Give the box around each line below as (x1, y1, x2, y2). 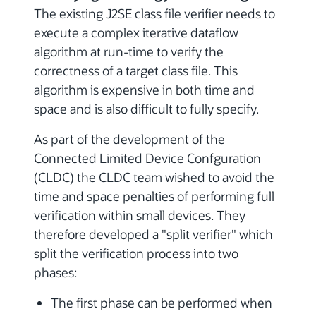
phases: (34, 264, 77, 281)
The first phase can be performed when (51, 294, 272, 312)
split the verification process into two (34, 245, 238, 262)
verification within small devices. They (34, 207, 245, 224)
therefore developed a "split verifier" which (34, 226, 273, 243)
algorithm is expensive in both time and (34, 81, 255, 99)
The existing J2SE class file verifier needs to (34, 5, 275, 23)
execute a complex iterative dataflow (34, 24, 238, 42)
